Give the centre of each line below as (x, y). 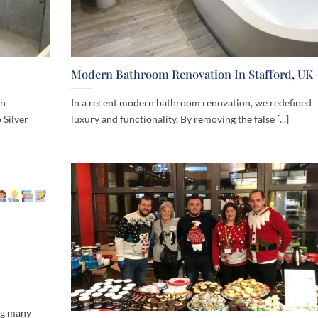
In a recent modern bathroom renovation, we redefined (191, 103)
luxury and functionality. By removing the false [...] (180, 119)
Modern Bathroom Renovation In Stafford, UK (192, 74)
